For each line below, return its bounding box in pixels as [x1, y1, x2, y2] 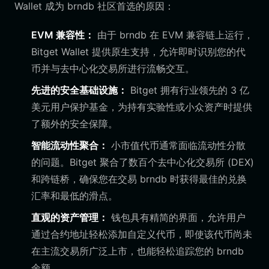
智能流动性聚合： [31, 139, 108, 151]
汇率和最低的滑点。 [31, 190, 118, 202]
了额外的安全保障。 [31, 118, 118, 130]
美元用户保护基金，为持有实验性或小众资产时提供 [31, 101, 252, 113]
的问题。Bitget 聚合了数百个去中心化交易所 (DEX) [31, 156, 254, 168]
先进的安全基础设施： [31, 84, 127, 96]
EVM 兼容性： [31, 29, 94, 41]
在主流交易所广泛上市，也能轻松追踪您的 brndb [31, 245, 244, 257]
